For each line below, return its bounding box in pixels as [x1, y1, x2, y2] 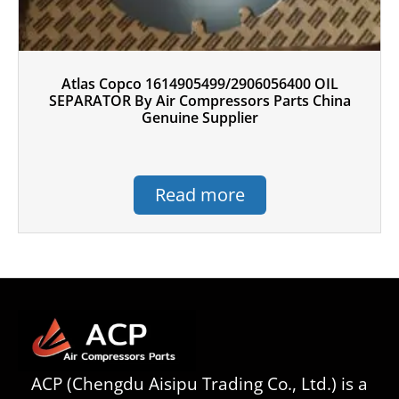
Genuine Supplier [141, 107, 258, 127]
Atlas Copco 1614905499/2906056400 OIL [61, 73, 338, 94]
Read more [154, 182, 245, 207]
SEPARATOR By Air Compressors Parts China [48, 90, 351, 110]
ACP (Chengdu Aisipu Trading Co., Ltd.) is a [31, 372, 368, 396]
